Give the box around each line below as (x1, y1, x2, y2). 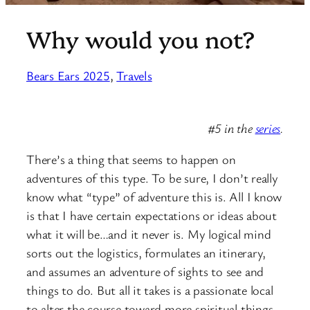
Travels (116, 67, 152, 84)
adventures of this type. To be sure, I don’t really (26, 170, 278, 187)
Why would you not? (26, 23, 255, 55)
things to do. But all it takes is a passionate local (26, 282, 273, 299)
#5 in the (207, 119, 255, 136)
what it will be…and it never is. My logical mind (26, 226, 271, 243)
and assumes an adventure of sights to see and (26, 263, 264, 280)
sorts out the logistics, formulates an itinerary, (26, 244, 266, 262)
